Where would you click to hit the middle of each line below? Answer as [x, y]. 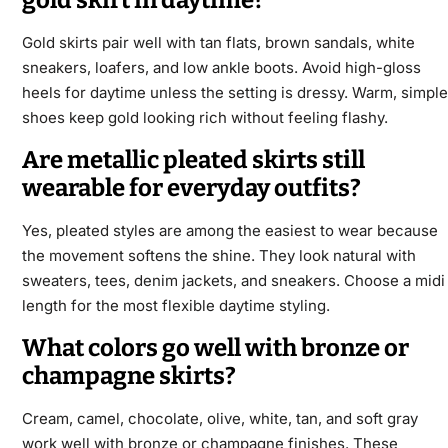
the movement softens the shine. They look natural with [218, 256]
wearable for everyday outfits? [191, 188]
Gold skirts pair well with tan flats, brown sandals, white [218, 43]
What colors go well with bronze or [215, 348]
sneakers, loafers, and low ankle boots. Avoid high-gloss [221, 68]
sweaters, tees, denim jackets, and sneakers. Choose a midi [233, 281]
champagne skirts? [128, 376]
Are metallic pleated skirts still [193, 160]
